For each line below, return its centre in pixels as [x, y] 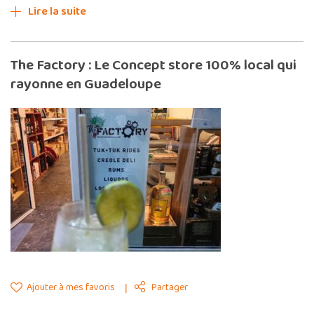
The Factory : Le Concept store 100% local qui [153, 65]
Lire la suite [57, 11]
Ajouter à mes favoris [70, 287]
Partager [170, 287]
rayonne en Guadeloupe [86, 84]
